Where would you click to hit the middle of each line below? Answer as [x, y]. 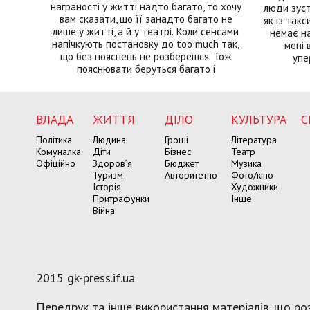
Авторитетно [191, 175]
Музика [246, 163]
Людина [109, 139]
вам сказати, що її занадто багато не [146, 18]
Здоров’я [112, 163]
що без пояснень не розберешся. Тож [146, 56]
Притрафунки [121, 198]
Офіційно [56, 163]
